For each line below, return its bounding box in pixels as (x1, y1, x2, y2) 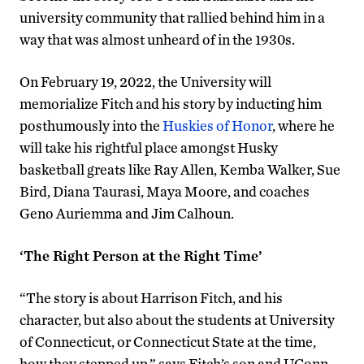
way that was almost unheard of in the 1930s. (19, 30, 295, 48)
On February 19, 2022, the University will (19, 72, 271, 90)
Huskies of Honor (162, 116, 272, 134)
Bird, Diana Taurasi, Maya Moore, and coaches (19, 182, 310, 200)
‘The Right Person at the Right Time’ (19, 246, 262, 264)
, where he (272, 116, 335, 134)
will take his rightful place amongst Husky (19, 138, 278, 156)
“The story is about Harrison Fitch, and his (19, 288, 283, 306)
